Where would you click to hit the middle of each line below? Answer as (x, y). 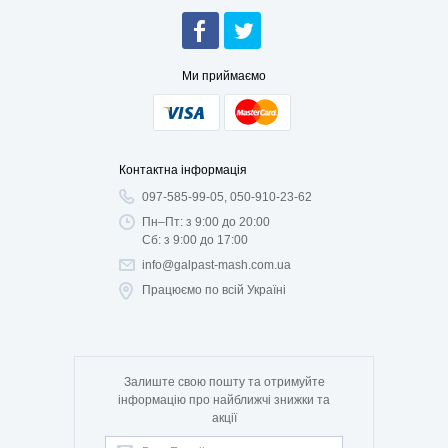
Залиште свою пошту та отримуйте (224, 382)
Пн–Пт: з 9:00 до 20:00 (206, 222)
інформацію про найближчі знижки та (224, 400)
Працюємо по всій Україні (214, 290)
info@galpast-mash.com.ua (216, 265)
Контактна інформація (183, 170)
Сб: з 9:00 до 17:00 (195, 240)
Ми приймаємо (224, 76)
